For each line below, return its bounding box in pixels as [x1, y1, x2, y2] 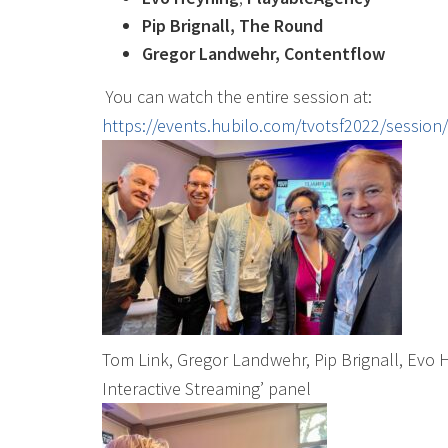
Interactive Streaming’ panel [102, 377, 311, 400]
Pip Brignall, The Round [142, 14, 323, 37]
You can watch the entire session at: [102, 85, 372, 108]
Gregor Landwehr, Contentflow [142, 42, 413, 65]
